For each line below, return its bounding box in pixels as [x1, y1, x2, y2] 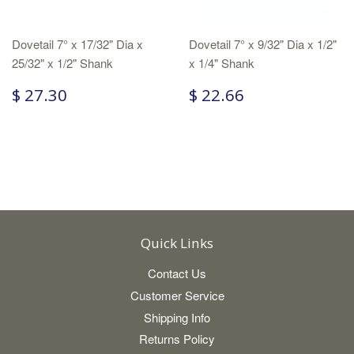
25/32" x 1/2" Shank [12, 55, 113, 71]
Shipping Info [144, 308, 210, 326]
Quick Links [141, 234, 213, 252]
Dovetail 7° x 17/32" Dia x [12, 36, 143, 52]
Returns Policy [139, 330, 215, 348]
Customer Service [130, 286, 224, 303]
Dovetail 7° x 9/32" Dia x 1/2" [189, 36, 337, 52]
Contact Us [148, 265, 206, 281]
